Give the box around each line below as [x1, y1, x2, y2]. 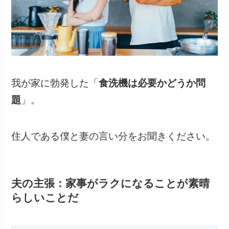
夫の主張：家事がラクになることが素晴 [11, 177, 210, 189]
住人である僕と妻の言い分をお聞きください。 [11, 130, 216, 142]
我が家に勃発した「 [11, 78, 99, 89]
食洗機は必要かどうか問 [99, 78, 206, 89]
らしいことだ [11, 191, 79, 203]
